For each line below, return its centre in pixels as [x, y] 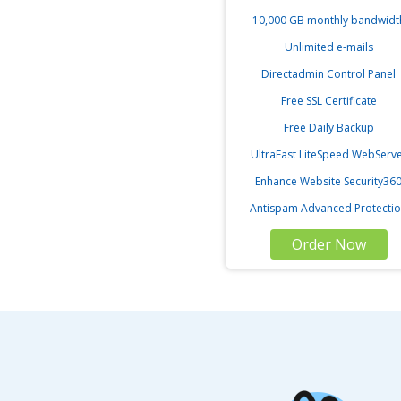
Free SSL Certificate [328, 101]
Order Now [328, 244]
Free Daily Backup [328, 128]
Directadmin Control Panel [328, 74]
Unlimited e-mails [328, 47]
